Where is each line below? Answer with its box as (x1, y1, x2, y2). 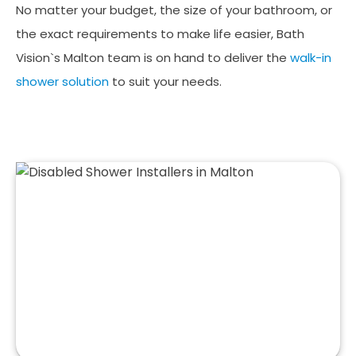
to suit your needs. (109, 72, 222, 90)
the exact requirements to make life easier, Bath (16, 25, 304, 42)
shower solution (16, 72, 109, 90)
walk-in (290, 48, 331, 66)
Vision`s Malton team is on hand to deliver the (16, 48, 290, 66)
